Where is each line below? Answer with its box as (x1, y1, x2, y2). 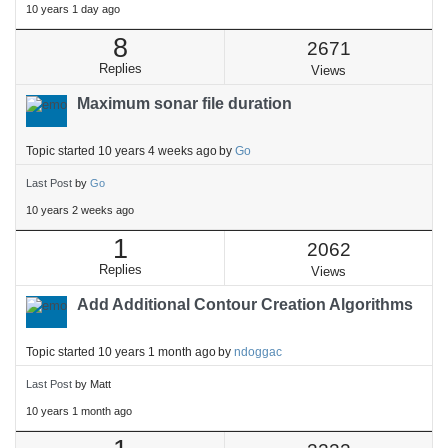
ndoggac (234, 345, 282, 358)
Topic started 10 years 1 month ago (26, 345, 216, 358)
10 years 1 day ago (26, 3, 120, 15)
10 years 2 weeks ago (26, 204, 134, 216)
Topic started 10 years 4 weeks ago (26, 144, 217, 157)
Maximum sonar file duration (77, 95, 292, 112)
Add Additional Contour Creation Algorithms (77, 296, 413, 313)
